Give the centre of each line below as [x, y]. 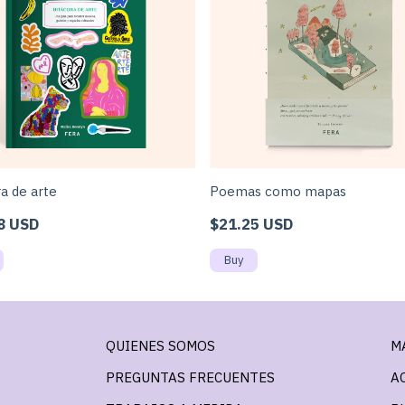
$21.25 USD [251, 224]
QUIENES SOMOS [161, 345]
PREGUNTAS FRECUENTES [191, 377]
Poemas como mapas [278, 191]
